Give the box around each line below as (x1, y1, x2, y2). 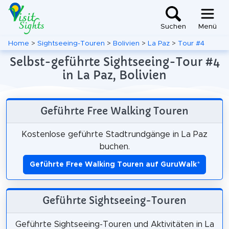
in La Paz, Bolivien (62, 68, 167, 82)
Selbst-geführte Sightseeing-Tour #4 (9, 55, 220, 69)
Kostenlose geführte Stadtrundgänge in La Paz (21, 130, 208, 139)
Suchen (161, 23, 186, 31)
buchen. (99, 142, 130, 151)
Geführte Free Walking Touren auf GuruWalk (29, 161, 197, 168)
